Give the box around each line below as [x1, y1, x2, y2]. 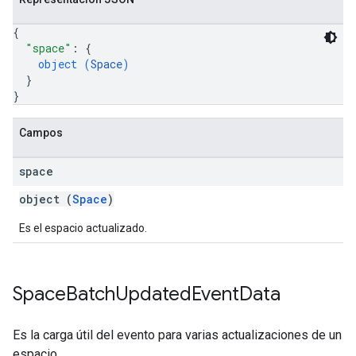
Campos [19, 126, 63, 139]
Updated [115, 282, 192, 306]
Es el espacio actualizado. [19, 222, 147, 234]
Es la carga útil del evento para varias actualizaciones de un [13, 327, 342, 342]
